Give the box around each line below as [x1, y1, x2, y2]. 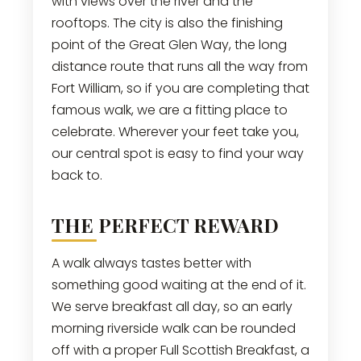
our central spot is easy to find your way [51, 143, 304, 163]
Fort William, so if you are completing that [51, 78, 309, 98]
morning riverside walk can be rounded [51, 318, 296, 338]
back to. [51, 165, 102, 185]
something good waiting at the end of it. [51, 275, 306, 294]
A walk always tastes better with [51, 253, 251, 272]
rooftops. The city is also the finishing [51, 13, 283, 32]
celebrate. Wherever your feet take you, [51, 122, 299, 141]
